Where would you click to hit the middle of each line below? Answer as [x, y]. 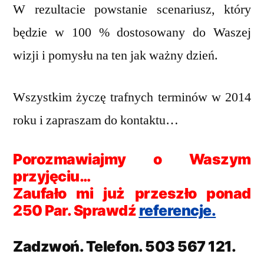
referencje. [177, 211]
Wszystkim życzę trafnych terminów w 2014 [132, 98]
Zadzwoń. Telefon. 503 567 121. [125, 247]
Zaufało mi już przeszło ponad [132, 194]
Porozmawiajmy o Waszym [132, 159]
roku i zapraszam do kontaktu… [96, 121]
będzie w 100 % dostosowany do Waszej [132, 33]
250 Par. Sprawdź [76, 211]
